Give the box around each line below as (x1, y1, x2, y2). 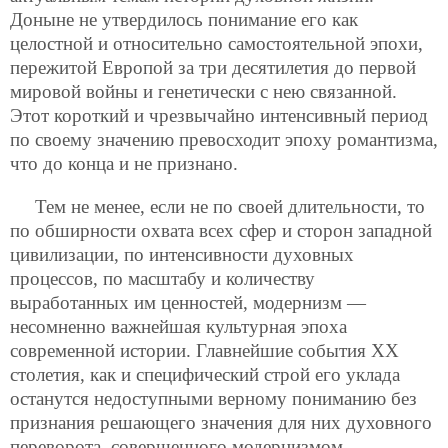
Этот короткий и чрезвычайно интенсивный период (10, 104, 428, 126)
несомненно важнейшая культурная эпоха (10, 315, 347, 337)
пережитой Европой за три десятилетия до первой (10, 56, 416, 78)
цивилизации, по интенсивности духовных (10, 243, 354, 265)
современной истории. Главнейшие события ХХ (10, 339, 399, 361)
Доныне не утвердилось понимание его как (10, 8, 358, 30)
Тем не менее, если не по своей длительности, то (35, 195, 425, 217)
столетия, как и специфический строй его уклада (10, 363, 400, 385)
